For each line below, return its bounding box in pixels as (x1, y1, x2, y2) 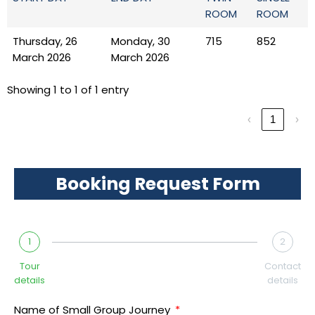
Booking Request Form (55, 172, 260, 197)
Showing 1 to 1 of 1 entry (7, 82, 129, 97)
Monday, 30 (111, 33, 170, 49)
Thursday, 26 (13, 33, 77, 49)
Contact (264, 259, 301, 274)
